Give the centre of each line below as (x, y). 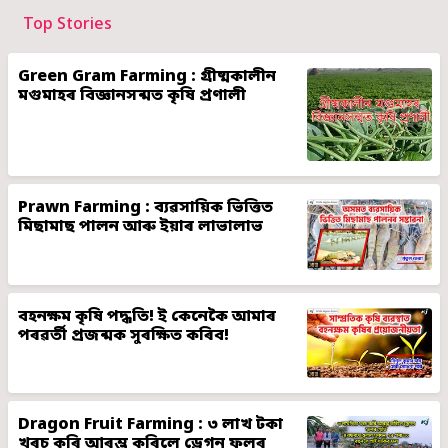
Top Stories (67, 24)
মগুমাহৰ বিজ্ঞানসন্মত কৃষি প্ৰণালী (132, 95)
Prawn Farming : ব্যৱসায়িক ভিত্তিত (146, 208)
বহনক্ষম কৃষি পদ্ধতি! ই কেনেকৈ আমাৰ (147, 316)
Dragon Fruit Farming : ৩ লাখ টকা (151, 425)
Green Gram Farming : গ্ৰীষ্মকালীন (147, 76)
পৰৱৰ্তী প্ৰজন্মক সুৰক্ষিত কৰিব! (124, 335)
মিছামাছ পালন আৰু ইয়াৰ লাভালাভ (141, 227)
